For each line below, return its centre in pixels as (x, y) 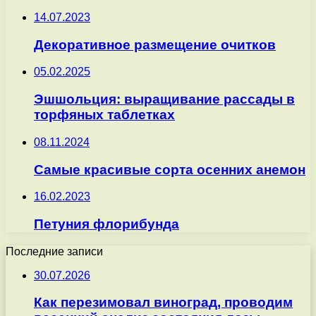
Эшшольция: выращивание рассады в (164, 99)
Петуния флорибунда (107, 224)
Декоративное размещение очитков (155, 44)
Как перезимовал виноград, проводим (163, 303)
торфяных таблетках (104, 115)
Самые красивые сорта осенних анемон (170, 169)
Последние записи (54, 251)
